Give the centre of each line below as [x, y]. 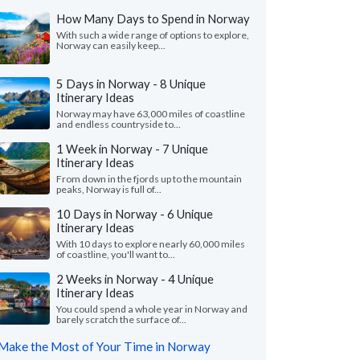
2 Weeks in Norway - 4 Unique [135, 279]
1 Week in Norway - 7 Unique [132, 149]
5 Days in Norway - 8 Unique [131, 84]
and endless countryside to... [119, 124]
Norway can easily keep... [111, 45]
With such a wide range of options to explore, [153, 35]
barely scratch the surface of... [121, 319]
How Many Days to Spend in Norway [153, 18]
